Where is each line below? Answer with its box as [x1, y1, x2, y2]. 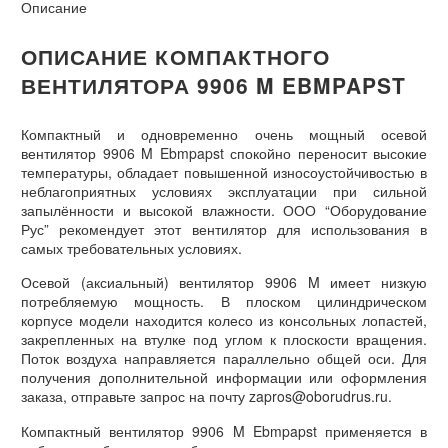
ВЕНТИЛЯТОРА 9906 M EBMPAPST [21, 69, 407, 100]
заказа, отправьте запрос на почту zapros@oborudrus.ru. [21, 386, 392, 407]
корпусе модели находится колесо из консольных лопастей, [21, 310, 427, 331]
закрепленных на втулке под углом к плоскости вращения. [21, 329, 427, 350]
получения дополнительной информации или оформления [21, 367, 427, 388]
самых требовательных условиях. [21, 237, 242, 258]
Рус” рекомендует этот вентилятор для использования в [21, 218, 427, 239]
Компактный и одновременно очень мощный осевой [21, 123, 427, 144]
